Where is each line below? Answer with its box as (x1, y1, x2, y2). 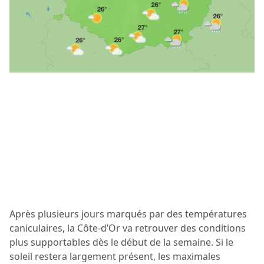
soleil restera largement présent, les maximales (9, 249, 220, 263)
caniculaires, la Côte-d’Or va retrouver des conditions (9, 221, 246, 235)
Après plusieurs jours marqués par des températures (9, 207, 247, 220)
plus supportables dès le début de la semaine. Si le (9, 235, 233, 249)
